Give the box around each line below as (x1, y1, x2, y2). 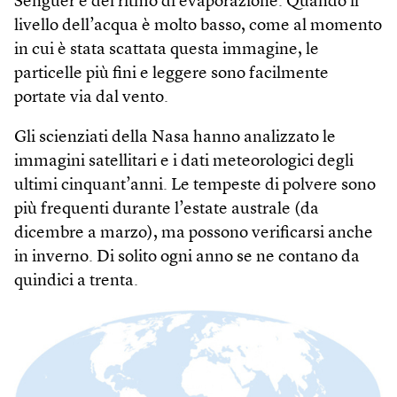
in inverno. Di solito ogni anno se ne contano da (14, 248, 360, 266)
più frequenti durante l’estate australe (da (14, 200, 319, 218)
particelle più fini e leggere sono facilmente (14, 65, 329, 82)
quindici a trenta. (14, 272, 138, 290)
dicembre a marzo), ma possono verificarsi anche (14, 224, 373, 242)
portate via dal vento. (14, 89, 168, 106)
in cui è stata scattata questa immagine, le (14, 41, 319, 58)
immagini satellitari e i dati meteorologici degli (14, 152, 354, 170)
